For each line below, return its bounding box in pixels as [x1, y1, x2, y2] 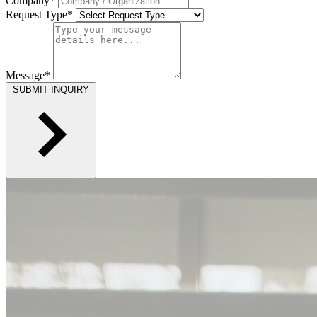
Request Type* [6, 8, 73, 21]
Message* [6, 69, 50, 81]
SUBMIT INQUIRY [13, 83, 89, 95]
